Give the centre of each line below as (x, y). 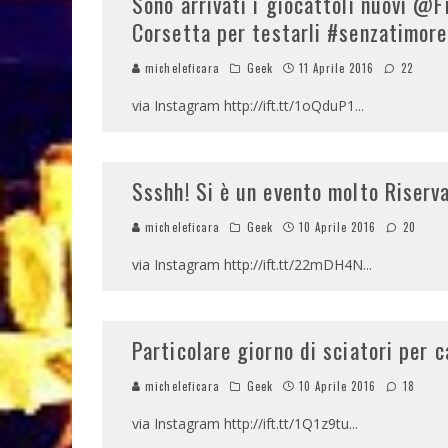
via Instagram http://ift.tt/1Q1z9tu (240, 423)
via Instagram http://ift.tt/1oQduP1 (243, 105)
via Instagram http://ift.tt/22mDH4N (247, 264)
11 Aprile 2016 (337, 68)
